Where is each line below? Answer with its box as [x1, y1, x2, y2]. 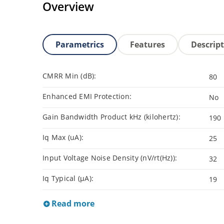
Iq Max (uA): [42, 132, 83, 142]
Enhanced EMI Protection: [42, 91, 131, 101]
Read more [49, 198, 94, 209]
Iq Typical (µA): [42, 173, 93, 183]
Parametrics [55, 39, 104, 50]
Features [130, 39, 165, 50]
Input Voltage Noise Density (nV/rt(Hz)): [42, 153, 177, 163]
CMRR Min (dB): [42, 71, 96, 81]
